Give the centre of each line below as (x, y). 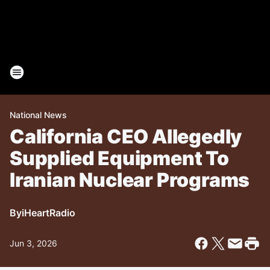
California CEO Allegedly (126, 137)
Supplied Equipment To (119, 158)
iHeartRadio (49, 213)
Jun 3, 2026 (33, 243)
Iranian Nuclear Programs (130, 180)
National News (38, 115)
